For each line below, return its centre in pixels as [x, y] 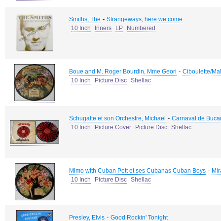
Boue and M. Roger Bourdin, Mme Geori [123, 72]
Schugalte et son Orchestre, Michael [117, 118]
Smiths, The [85, 19]
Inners [103, 28]
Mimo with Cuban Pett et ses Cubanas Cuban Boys [137, 171]
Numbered [141, 28]
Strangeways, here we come [145, 19]
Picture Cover [113, 127]
